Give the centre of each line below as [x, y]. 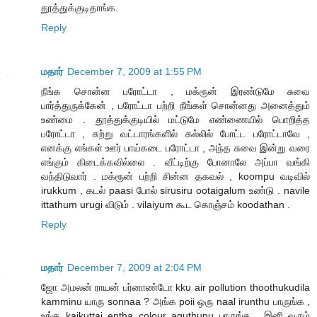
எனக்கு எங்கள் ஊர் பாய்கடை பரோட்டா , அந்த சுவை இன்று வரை [175, 148]
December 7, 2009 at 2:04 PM [134, 268]
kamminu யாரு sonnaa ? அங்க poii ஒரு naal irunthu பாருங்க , [175, 302]
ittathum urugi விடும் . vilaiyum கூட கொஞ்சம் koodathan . [166, 204]
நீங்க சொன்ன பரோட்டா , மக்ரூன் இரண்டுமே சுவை [175, 91]
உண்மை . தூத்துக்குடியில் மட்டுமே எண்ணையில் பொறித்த [175, 119]
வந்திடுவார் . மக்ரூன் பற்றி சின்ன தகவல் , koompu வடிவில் [175, 176]
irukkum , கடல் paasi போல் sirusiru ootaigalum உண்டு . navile [175, 190]
